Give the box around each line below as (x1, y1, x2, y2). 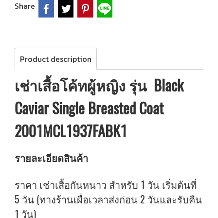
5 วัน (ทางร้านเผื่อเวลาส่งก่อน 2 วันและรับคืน (15, 193, 202, 206)
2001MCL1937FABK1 (15, 121, 127, 141)
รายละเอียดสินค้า (15, 151, 91, 164)
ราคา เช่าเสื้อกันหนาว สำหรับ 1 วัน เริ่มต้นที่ (15, 178, 197, 191)
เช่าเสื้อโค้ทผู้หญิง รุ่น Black (15, 75, 183, 95)
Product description (20, 53, 91, 65)
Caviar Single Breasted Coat (15, 98, 163, 118)
